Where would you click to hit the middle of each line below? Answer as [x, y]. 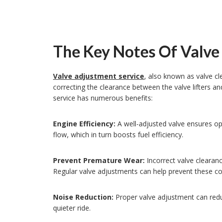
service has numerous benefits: [103, 98]
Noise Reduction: [83, 197]
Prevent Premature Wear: [99, 160]
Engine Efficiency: [84, 123]
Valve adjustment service [99, 76]
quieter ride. [72, 208]
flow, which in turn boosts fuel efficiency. [118, 134]
